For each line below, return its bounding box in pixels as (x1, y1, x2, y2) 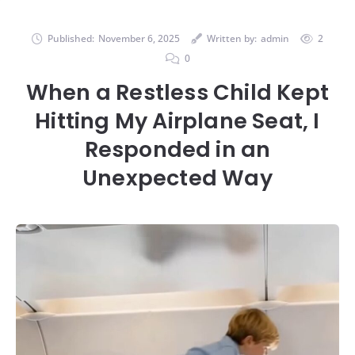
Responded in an (84, 134, 271, 164)
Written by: (207, 31, 257, 45)
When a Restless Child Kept (25, 77, 330, 107)
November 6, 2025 (98, 31, 180, 45)
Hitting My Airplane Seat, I (35, 105, 320, 136)
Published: (48, 31, 94, 45)
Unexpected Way (82, 162, 273, 193)
